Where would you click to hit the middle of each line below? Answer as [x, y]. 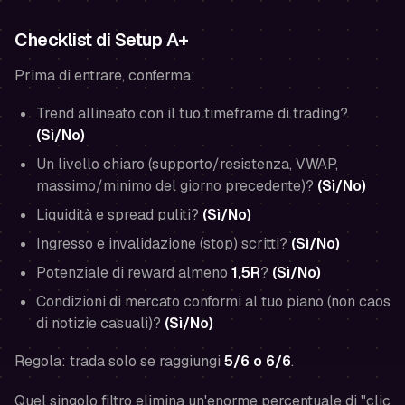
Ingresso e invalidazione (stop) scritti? [164, 244]
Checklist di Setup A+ [102, 40]
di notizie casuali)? [100, 323]
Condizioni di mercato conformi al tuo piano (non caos [213, 301]
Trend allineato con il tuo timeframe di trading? [192, 113]
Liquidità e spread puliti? [119, 215]
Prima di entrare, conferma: [105, 75]
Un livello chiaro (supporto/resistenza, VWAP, [187, 164]
